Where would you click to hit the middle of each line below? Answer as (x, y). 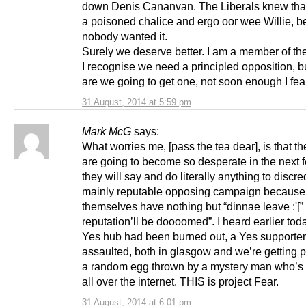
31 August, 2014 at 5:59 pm (137, 102)
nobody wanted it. (125, 37)
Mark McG (107, 131)
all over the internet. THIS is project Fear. (180, 282)
